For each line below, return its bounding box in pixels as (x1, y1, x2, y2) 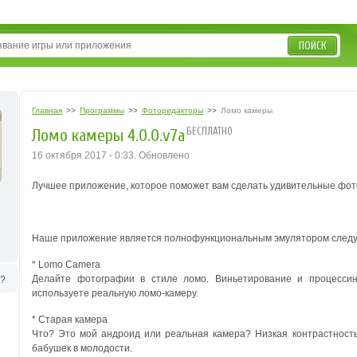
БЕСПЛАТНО (186, 125, 233, 137)
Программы (80, 106, 124, 115)
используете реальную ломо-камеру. (32, 288, 198, 299)
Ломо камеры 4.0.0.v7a (32, 126, 185, 146)
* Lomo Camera (32, 259, 100, 270)
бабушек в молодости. (32, 343, 132, 354)
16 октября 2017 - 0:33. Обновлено (32, 150, 190, 161)
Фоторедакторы (142, 106, 203, 115)
